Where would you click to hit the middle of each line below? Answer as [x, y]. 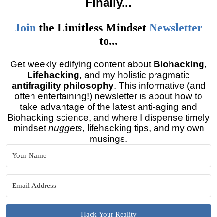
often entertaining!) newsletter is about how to [108, 96]
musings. [108, 139]
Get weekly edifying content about [82, 64]
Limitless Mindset [103, 28]
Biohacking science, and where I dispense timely [108, 117]
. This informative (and [160, 85]
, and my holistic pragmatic [135, 75]
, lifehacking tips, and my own [143, 128]
